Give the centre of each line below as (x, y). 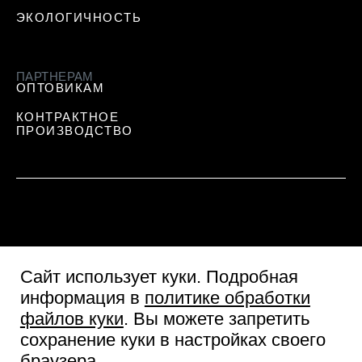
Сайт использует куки (108, 277)
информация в (82, 298)
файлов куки (72, 319)
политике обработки (227, 298)
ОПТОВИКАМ (60, 88)
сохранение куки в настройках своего (173, 340)
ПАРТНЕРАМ (55, 77)
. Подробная (247, 277)
